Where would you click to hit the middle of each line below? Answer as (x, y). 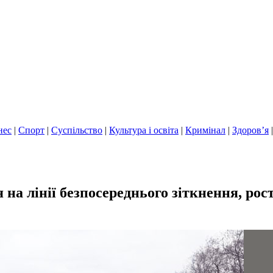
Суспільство (77, 130)
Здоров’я (250, 130)
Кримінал (205, 130)
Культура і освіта (144, 130)
